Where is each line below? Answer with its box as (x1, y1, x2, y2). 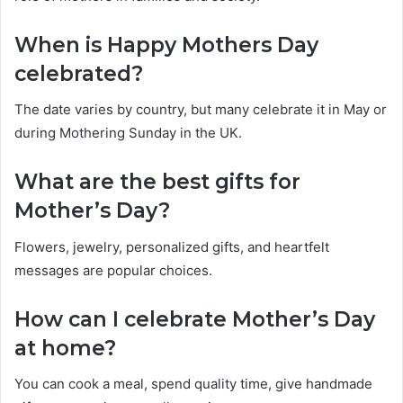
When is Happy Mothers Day (14, 31, 318, 58)
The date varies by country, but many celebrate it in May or (14, 101, 387, 119)
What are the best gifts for (14, 169, 300, 195)
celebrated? (14, 60, 143, 86)
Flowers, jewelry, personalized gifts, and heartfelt (14, 237, 329, 255)
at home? (14, 335, 116, 361)
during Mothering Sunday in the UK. (14, 124, 242, 142)
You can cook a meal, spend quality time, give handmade (14, 375, 372, 393)
